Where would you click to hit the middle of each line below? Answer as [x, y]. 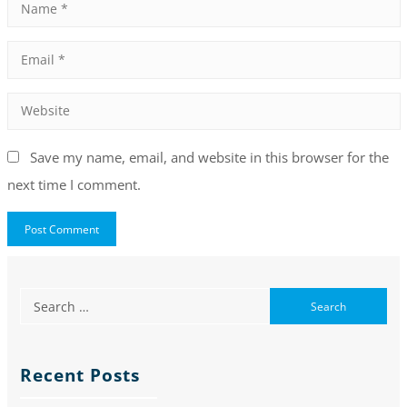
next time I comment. [74, 184]
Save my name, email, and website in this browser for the [209, 157]
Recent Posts [80, 376]
